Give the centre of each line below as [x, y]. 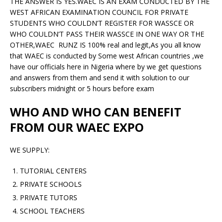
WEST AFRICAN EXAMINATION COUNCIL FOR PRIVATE [99, 12]
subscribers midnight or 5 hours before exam [82, 88]
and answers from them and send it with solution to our [100, 77]
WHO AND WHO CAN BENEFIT [96, 111]
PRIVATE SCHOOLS [51, 184]
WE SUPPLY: [30, 150]
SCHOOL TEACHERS [52, 211]
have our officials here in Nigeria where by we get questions [106, 66]
